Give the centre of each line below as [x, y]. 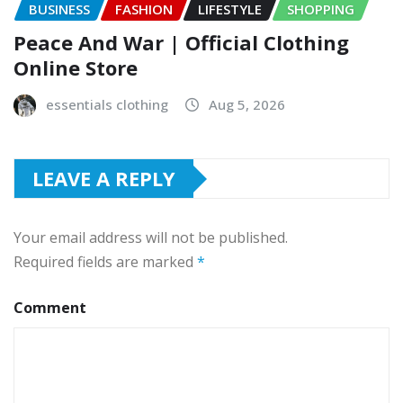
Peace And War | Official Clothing [181, 43]
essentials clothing [107, 105]
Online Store [76, 68]
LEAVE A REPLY [104, 179]
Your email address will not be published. [151, 238]
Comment [50, 308]
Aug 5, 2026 [247, 105]
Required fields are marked [105, 262]
